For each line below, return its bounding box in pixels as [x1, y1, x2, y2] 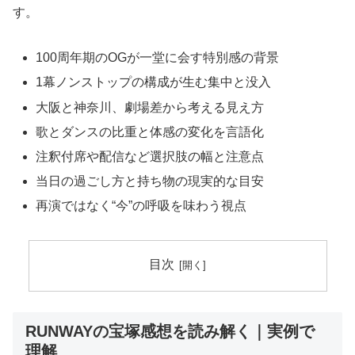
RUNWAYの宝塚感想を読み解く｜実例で [25, 323, 315, 340]
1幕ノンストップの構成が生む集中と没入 [36, 75, 272, 90]
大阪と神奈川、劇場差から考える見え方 [36, 100, 265, 114]
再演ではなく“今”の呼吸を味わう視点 [36, 199, 247, 213]
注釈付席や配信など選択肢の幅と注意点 [36, 149, 265, 163]
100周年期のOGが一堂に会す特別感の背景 [36, 51, 280, 65]
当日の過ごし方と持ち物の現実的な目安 [36, 174, 265, 189]
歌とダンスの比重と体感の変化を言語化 [36, 124, 265, 139]
